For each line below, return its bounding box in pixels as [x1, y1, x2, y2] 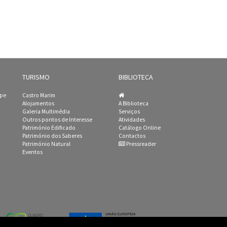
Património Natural [22, 140, 70, 147]
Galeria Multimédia [22, 107, 70, 115]
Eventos [22, 148, 43, 156]
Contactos [119, 132, 145, 139]
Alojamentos [22, 99, 54, 107]
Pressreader [125, 140, 156, 147]
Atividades [119, 116, 145, 123]
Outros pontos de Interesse [22, 116, 92, 123]
